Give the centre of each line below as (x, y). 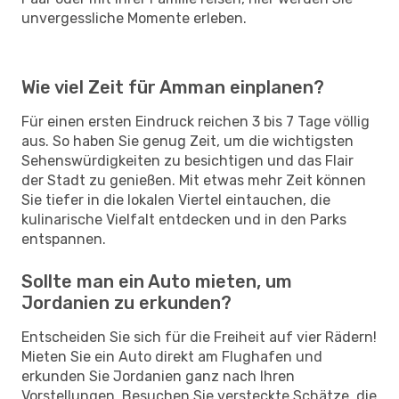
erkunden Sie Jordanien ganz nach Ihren (158, 376)
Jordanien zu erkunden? (126, 302)
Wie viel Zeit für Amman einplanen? (173, 87)
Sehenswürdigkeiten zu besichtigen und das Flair (187, 160)
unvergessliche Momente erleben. (134, 18)
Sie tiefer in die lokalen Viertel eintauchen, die (176, 199)
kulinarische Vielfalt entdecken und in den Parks (184, 219)
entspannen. (64, 239)
